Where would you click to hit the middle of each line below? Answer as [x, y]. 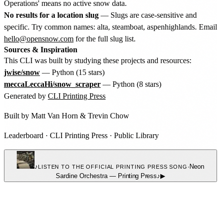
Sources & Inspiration [41, 49]
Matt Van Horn [55, 115]
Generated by [26, 96]
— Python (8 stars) [131, 84]
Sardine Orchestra [82, 176]
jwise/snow [22, 72]
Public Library [136, 135]
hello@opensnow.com [39, 38]
